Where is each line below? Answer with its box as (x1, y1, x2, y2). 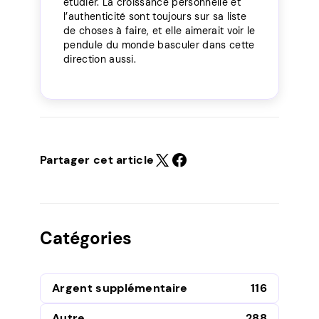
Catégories (40, 226, 132, 249)
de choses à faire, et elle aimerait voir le (63, 23, 256, 37)
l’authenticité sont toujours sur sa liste (63, 9, 247, 23)
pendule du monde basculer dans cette (63, 38, 255, 51)
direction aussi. (63, 52, 137, 66)
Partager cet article (40, 152, 155, 167)
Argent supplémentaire (52, 280, 188, 296)
